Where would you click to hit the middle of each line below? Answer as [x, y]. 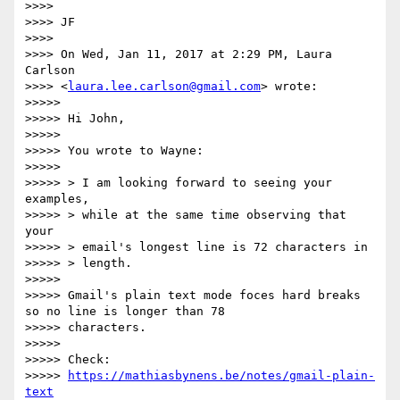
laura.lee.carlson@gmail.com [164, 87]
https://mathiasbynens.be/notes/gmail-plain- [221, 376]
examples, [57, 199]
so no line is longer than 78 [125, 312]
